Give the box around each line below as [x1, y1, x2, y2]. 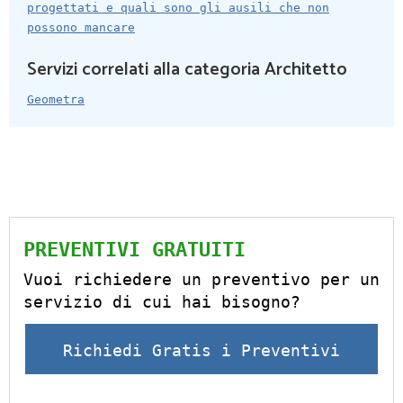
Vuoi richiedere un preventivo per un [23, 270, 380, 290]
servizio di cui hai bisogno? [23, 292, 300, 312]
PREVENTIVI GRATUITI [23, 238, 246, 262]
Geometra [27, 93, 85, 107]
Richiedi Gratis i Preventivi [63, 341, 340, 361]
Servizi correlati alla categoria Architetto [27, 55, 347, 85]
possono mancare [27, 21, 135, 35]
